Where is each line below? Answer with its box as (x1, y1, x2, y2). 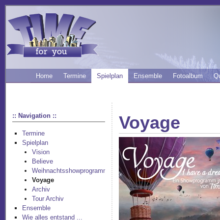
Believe (32, 158, 54, 165)
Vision (32, 148, 50, 156)
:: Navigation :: (12, 111, 57, 119)
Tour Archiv (32, 195, 64, 203)
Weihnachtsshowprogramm (32, 167, 109, 175)
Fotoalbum (173, 72, 203, 80)
